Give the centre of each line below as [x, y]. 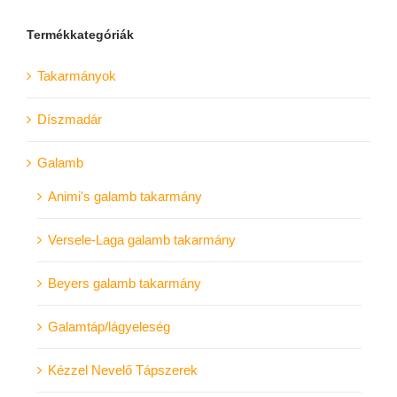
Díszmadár [70, 119]
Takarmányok [77, 75]
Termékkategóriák [80, 34]
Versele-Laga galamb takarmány [142, 239]
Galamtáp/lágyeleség [109, 326]
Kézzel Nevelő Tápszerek [123, 370]
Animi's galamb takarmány [125, 196]
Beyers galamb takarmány [125, 283]
